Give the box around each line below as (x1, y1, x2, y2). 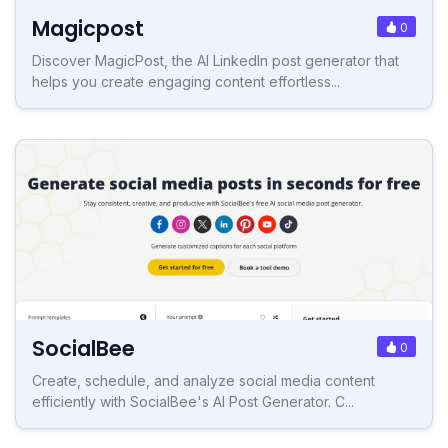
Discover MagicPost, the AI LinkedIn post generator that (32, 52, 399, 70)
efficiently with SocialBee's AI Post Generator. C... (32, 393, 354, 411)
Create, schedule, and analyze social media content (32, 372, 375, 390)
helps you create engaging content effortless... (32, 73, 340, 91)
